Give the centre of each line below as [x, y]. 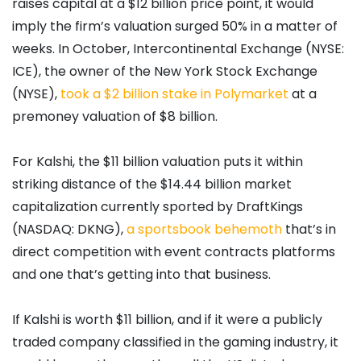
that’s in [309, 229]
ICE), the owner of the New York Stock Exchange [165, 71]
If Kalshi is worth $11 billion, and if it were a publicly [167, 319]
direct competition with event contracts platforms [174, 251]
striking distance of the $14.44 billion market [152, 184]
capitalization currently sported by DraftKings [158, 206]
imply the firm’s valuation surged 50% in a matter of [175, 26]
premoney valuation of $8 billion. [115, 116]
